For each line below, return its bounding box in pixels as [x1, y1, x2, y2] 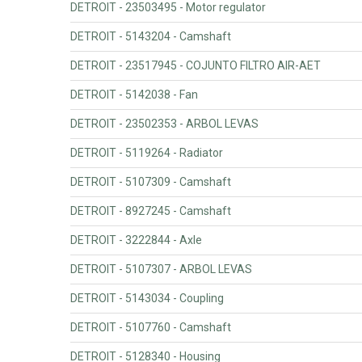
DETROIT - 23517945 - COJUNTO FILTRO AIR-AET [70, 58, 321, 72]
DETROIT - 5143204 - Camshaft [70, 29, 231, 43]
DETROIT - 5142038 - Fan [70, 87, 198, 101]
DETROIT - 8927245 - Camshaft [70, 204, 231, 217]
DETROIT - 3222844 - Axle [70, 233, 202, 246]
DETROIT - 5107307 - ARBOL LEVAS [70, 262, 252, 276]
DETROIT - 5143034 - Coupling [70, 291, 224, 305]
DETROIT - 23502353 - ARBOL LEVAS [70, 116, 259, 130]
